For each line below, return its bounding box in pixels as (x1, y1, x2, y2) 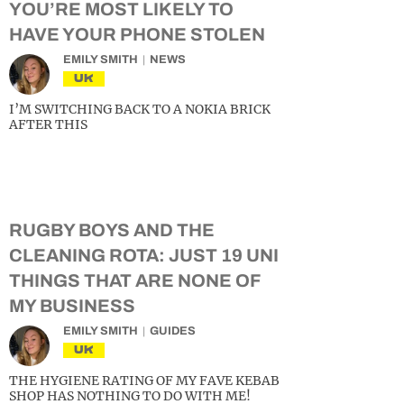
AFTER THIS (9, 116, 87, 133)
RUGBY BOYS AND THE (9, 220, 215, 240)
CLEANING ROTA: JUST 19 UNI (9, 245, 279, 265)
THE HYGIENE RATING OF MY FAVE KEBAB (9, 372, 280, 389)
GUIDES (150, 325, 196, 337)
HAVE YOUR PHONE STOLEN (9, 24, 265, 44)
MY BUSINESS (9, 296, 135, 316)
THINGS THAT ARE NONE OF (9, 271, 260, 290)
